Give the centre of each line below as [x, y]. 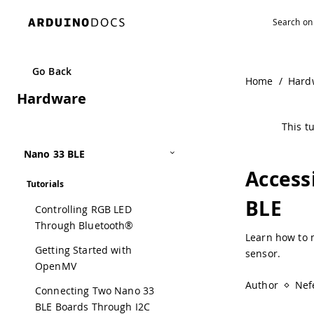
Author [262, 285]
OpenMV [56, 266]
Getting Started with [83, 250]
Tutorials [46, 184]
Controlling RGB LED [83, 209]
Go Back [52, 71]
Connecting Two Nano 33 [95, 291]
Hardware [52, 98]
